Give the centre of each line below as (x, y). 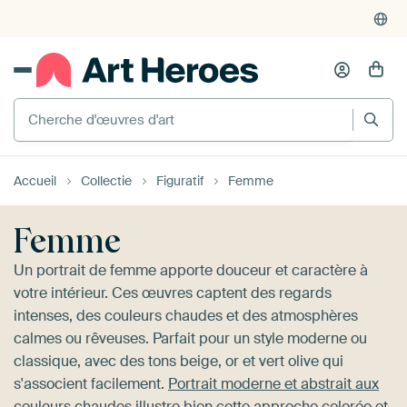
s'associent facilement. (91, 383)
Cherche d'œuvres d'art (92, 104)
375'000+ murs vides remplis (123, 56)
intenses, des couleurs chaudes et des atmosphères (186, 315)
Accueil (35, 180)
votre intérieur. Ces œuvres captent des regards (173, 293)
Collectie (106, 180)
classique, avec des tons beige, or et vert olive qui (179, 361)
